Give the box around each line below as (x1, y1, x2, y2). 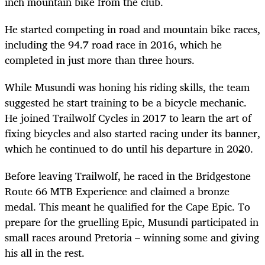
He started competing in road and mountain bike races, (5, 20, 260, 38)
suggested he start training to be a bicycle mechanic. (5, 93, 247, 111)
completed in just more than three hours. (5, 50, 195, 69)
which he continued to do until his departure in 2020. (5, 139, 253, 157)
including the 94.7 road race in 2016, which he (5, 35, 222, 53)
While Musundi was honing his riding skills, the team (5, 77, 250, 96)
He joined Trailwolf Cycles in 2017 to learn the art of (5, 108, 251, 127)
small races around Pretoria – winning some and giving (5, 228, 259, 246)
